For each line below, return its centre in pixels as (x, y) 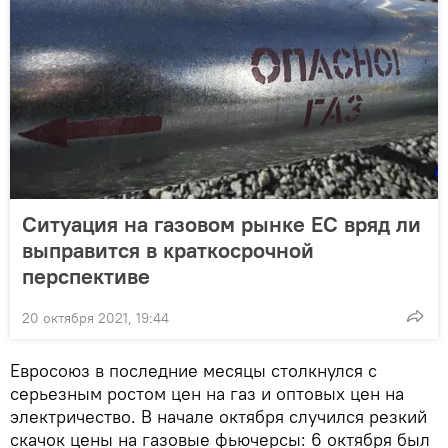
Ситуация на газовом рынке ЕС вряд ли (221, 223)
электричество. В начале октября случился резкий (218, 416)
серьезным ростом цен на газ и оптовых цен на (207, 393)
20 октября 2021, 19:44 (95, 317)
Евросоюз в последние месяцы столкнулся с (193, 370)
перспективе (86, 275)
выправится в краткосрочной (168, 249)
